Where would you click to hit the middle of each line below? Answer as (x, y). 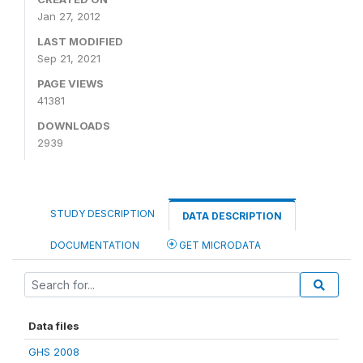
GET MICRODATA (219, 245)
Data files (54, 326)
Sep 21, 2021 (69, 58)
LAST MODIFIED (80, 41)
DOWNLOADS (74, 126)
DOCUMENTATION (95, 245)
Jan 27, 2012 (69, 16)
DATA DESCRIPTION (232, 216)
